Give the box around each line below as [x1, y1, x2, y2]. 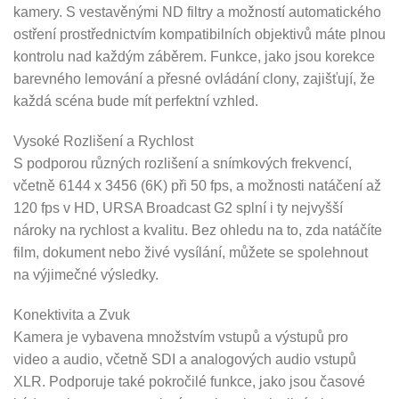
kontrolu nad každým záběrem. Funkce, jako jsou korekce [13, 48, 375, 64]
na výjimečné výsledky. [13, 266, 159, 282]
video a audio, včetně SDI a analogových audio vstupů [13, 351, 356, 367]
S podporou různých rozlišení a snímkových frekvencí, [13, 155, 352, 171]
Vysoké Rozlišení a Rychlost [13, 133, 193, 149]
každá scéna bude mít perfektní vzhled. [13, 93, 258, 109]
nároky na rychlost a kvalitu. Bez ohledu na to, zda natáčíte [13, 222, 382, 238]
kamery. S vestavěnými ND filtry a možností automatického [13, 4, 381, 20]
